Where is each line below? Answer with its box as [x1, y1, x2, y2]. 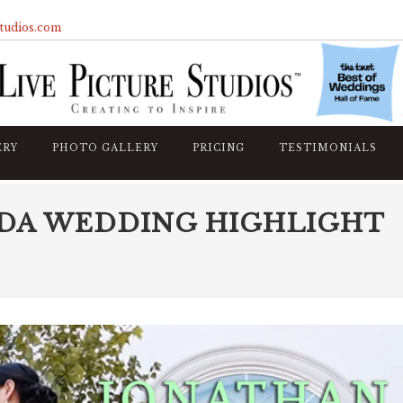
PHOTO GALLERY [52, 142, 158, 155]
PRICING [193, 142, 245, 155]
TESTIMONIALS [279, 142, 377, 155]
